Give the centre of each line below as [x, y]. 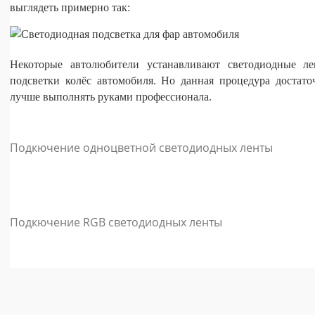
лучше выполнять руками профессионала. [111, 97]
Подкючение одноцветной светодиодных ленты [141, 148]
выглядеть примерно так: [70, 7]
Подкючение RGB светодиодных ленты [116, 222]
